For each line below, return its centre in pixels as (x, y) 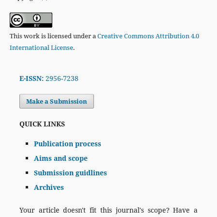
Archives (49, 187)
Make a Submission (57, 101)
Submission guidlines (70, 173)
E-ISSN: (31, 78)
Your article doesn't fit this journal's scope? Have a (108, 210)
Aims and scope (61, 158)
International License (41, 48)
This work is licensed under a (53, 36)
